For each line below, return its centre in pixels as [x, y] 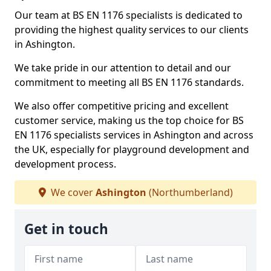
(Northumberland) [189, 192]
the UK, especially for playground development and [132, 149]
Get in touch [66, 229]
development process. [65, 164]
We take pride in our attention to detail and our [123, 68]
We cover [72, 192]
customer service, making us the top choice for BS [129, 120]
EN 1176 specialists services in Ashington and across [134, 135]
